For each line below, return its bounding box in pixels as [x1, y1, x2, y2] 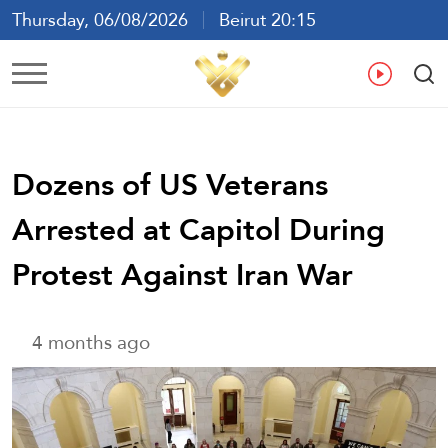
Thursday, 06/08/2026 [12, 3, 203, 36]
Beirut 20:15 [204, 3, 316, 36]
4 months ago [32, 324, 150, 360]
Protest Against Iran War [12, 246, 353, 302]
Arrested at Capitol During [12, 201, 385, 257]
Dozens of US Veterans [12, 156, 328, 212]
